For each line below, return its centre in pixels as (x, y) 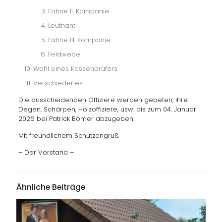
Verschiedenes (58, 83)
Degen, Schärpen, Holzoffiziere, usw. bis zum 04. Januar (107, 109)
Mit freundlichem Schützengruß (68, 135)
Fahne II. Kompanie (78, 11)
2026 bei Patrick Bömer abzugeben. (76, 118)
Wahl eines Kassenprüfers (75, 68)
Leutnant (61, 25)
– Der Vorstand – (46, 152)
